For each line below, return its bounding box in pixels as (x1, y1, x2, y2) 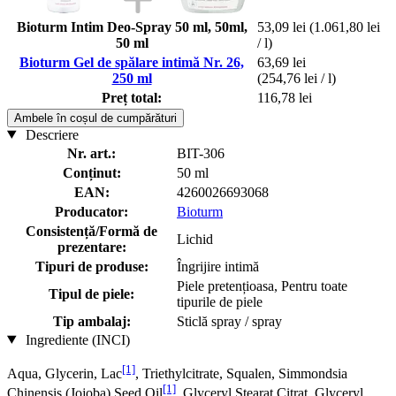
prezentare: (57, 239, 126, 255)
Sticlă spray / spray (177, 313, 282, 329)
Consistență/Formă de (26, 223, 157, 239)
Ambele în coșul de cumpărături (14, 110, 177, 125)
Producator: (55, 203, 128, 219)
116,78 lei (257, 89, 312, 105)
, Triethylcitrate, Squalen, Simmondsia (135, 365, 347, 381)
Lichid (177, 231, 213, 247)
